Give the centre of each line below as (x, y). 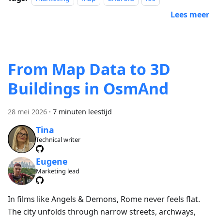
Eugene (51, 162)
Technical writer (58, 139)
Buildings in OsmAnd (88, 89)
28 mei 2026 (27, 112)
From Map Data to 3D (89, 69)
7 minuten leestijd (82, 112)
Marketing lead (57, 171)
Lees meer (190, 15)
